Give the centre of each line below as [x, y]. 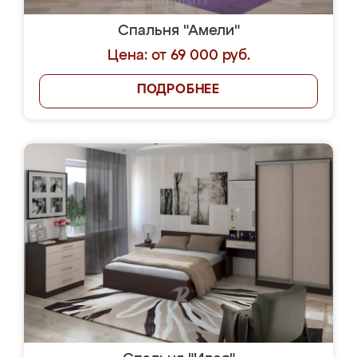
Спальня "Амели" [178, 31]
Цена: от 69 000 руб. [178, 56]
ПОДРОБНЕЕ [178, 90]
